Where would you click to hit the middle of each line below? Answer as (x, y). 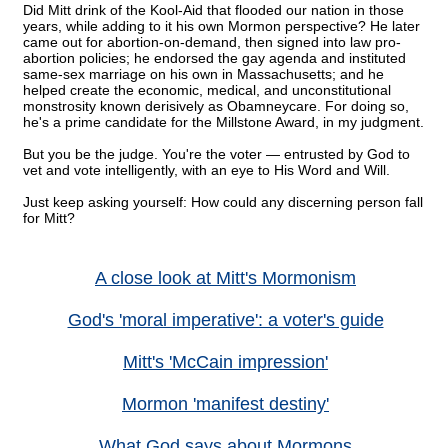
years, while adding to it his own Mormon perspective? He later (221, 26)
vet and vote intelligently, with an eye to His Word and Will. (206, 170)
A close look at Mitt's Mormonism (225, 278)
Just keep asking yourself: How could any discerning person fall (223, 202)
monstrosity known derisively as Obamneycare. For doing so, (216, 106)
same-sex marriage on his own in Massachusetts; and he (203, 74)
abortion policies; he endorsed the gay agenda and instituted (214, 58)
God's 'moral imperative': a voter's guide (225, 320)
